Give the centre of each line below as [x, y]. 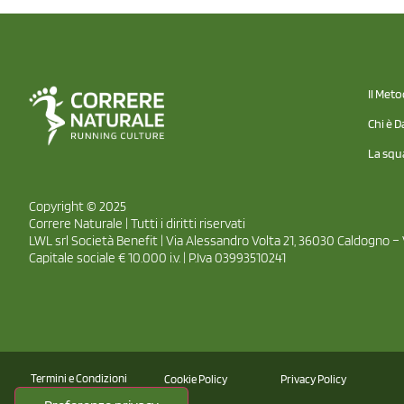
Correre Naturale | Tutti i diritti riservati [137, 223]
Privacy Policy [313, 380]
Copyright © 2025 [78, 206]
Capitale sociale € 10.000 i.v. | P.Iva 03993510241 [157, 257]
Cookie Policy [196, 380]
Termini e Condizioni [78, 379]
